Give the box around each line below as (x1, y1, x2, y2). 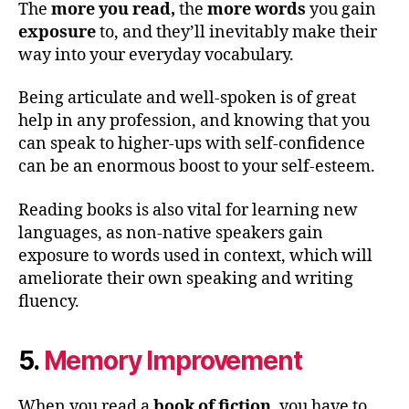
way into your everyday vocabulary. (18, 44, 294, 66)
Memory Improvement (43, 344, 302, 376)
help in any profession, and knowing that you (18, 110, 370, 132)
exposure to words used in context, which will (18, 245, 372, 267)
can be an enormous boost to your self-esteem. (18, 156, 375, 178)
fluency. (18, 290, 79, 312)
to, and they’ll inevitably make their (100, 21, 377, 43)
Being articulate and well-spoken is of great (18, 88, 356, 110)
